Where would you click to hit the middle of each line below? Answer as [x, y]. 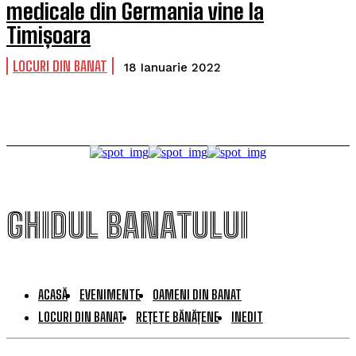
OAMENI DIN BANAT [197, 294]
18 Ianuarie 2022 [172, 68]
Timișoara [48, 35]
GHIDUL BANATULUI [128, 226]
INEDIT [247, 317]
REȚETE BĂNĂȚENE [178, 317]
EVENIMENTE [110, 294]
